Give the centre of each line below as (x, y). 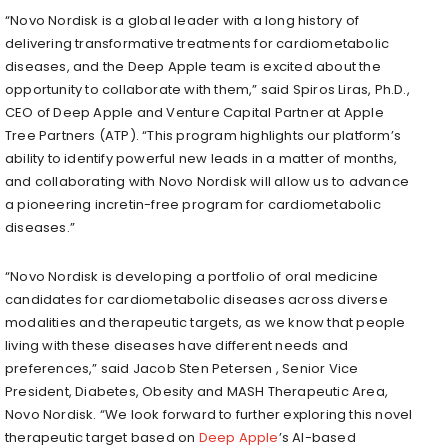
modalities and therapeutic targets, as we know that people (205, 322)
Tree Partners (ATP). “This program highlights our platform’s (203, 135)
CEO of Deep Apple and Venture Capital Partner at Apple (194, 112)
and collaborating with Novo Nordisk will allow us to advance (207, 181)
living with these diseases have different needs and (177, 345)
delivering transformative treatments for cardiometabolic (197, 43)
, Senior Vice (315, 368)
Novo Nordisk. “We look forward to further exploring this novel (209, 414)
